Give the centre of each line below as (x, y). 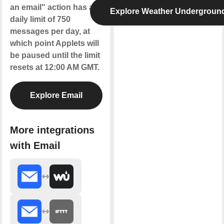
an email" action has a (51, 7)
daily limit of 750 (40, 19)
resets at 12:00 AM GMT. (54, 67)
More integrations (52, 130)
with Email (35, 146)
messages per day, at (50, 31)
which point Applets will (54, 43)
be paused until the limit (55, 55)
